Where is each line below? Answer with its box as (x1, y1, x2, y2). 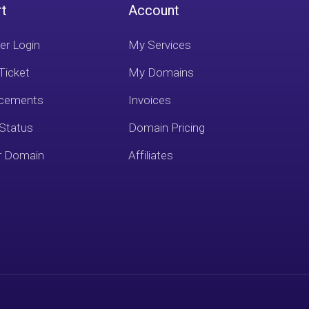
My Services (128, 38, 192, 52)
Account (128, 2, 180, 19)
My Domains (128, 66, 195, 79)
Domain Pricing (128, 121, 206, 134)
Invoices (128, 93, 172, 107)
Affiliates (128, 148, 174, 162)
